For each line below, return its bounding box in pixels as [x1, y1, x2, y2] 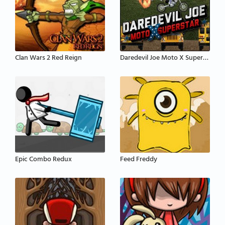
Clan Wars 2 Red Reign [15, 52, 82, 66]
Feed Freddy [120, 153, 157, 167]
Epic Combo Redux [15, 153, 72, 167]
